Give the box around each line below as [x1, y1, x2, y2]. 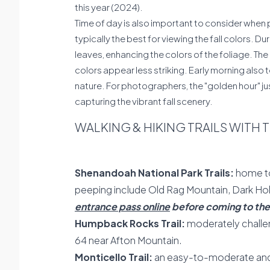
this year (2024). [75, 1, 143, 13]
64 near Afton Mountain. [75, 234, 182, 246]
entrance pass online [75, 200, 170, 213]
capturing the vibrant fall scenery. [75, 95, 213, 107]
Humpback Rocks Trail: [75, 217, 185, 230]
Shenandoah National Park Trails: [75, 166, 234, 179]
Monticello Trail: [75, 251, 152, 263]
